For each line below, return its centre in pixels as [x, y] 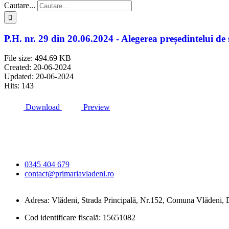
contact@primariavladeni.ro [69, 174]
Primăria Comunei [54, 129]
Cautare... [20, 5]
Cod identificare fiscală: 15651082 [80, 218]
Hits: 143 [19, 86]
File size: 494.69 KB [38, 58]
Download [43, 107]
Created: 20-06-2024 [38, 67]
